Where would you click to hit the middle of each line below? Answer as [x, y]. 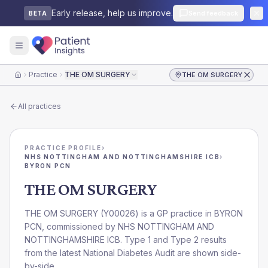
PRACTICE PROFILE [63, 148]
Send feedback [213, 13]
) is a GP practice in [175, 213]
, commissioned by [80, 226]
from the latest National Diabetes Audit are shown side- [133, 253]
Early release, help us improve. [112, 13]
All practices [39, 106]
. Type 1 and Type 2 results [173, 240]
